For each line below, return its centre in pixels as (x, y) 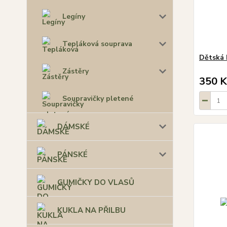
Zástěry (75, 71)
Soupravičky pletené (98, 98)
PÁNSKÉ (72, 154)
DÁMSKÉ (73, 126)
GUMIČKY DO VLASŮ (96, 182)
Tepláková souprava (97, 44)
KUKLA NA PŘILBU (91, 210)
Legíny (74, 16)
